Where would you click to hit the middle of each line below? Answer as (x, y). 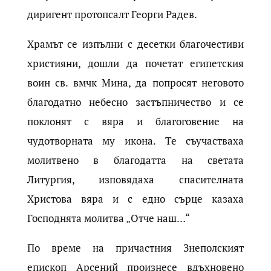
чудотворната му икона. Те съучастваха (135, 141)
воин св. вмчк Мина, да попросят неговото (135, 83)
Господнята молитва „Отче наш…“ (108, 218)
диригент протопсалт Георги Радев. (112, 15)
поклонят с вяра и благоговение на (135, 122)
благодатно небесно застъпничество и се (135, 102)
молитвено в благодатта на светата (135, 160)
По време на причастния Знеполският (135, 248)
